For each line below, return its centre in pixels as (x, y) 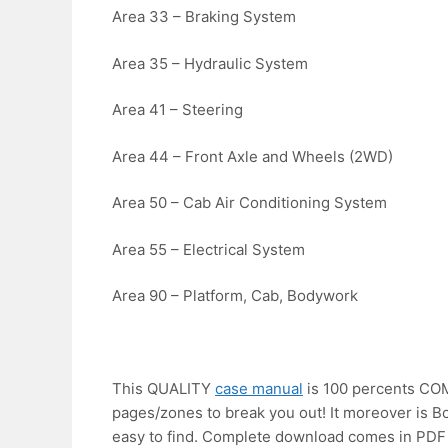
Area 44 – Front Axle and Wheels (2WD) (252, 156)
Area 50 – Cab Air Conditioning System (249, 203)
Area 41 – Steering (177, 110)
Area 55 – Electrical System (208, 249)
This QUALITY (163, 389)
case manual (259, 389)
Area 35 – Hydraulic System (210, 63)
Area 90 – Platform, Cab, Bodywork (235, 296)
